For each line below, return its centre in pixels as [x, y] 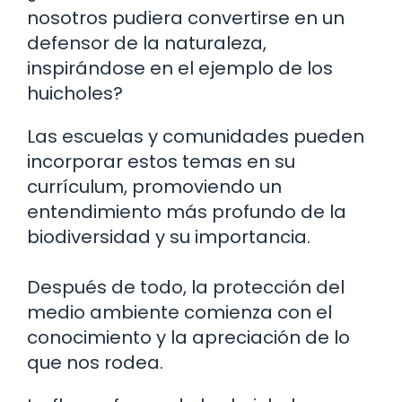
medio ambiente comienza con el [179, 312]
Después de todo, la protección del [186, 287]
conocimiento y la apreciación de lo [188, 337]
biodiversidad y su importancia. [169, 236]
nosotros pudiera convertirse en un [186, 17]
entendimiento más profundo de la [187, 211]
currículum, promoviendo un [154, 186]
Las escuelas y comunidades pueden [196, 136]
